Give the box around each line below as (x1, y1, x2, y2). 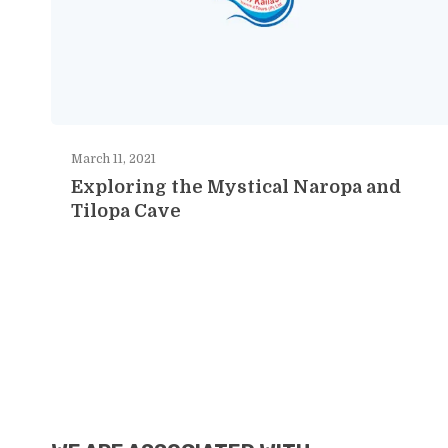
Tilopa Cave (71, 200, 181, 221)
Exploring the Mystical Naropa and (71, 176, 401, 197)
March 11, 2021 (71, 151, 156, 166)
